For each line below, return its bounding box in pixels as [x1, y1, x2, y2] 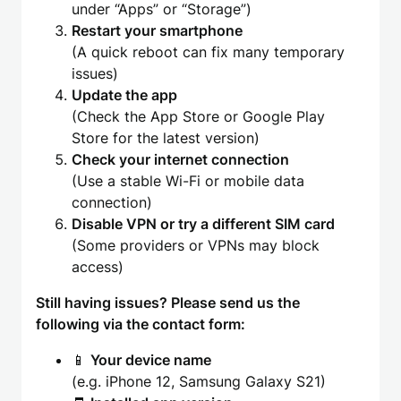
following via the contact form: [36, 315, 245, 334]
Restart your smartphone [72, 21, 243, 40]
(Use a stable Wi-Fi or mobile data [72, 172, 304, 191]
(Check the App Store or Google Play [72, 107, 325, 126]
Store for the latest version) [72, 129, 260, 148]
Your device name [90, 351, 211, 370]
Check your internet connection [72, 150, 289, 169]
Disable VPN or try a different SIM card [72, 215, 335, 234]
